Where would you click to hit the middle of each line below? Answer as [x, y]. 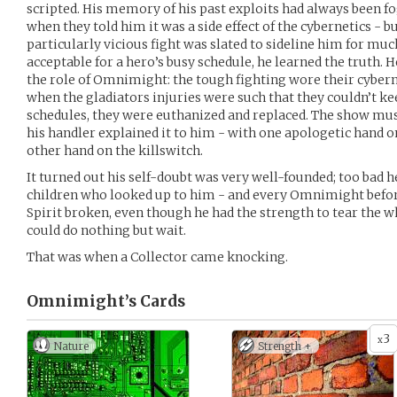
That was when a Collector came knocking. [157, 257]
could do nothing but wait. [106, 230]
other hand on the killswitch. [115, 151]
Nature [71, 346]
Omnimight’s [82, 301]
